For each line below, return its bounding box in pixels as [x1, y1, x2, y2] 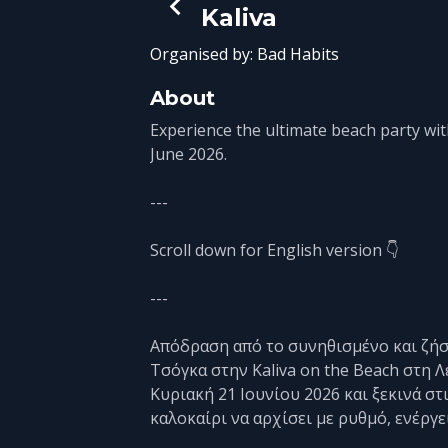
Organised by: [150, 43, 258, 66]
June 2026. [150, 143, 228, 166]
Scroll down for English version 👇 [150, 239, 400, 262]
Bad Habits [257, 43, 340, 66]
